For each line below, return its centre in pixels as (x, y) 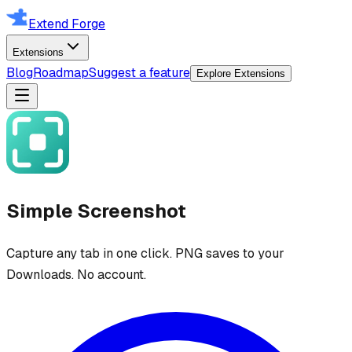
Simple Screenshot (96, 211)
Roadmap (61, 73)
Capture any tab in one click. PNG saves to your (145, 253)
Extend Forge (67, 24)
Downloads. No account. (76, 274)
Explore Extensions (241, 73)
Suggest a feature (139, 73)
